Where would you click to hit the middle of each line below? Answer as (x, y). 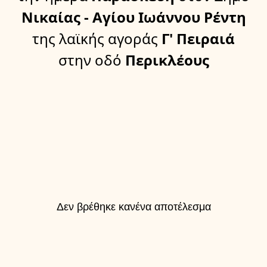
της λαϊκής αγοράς (95, 39)
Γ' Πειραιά (196, 39)
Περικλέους (165, 60)
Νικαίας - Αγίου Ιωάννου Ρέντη (133, 17)
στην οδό (90, 60)
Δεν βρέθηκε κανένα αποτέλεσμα (133, 207)
